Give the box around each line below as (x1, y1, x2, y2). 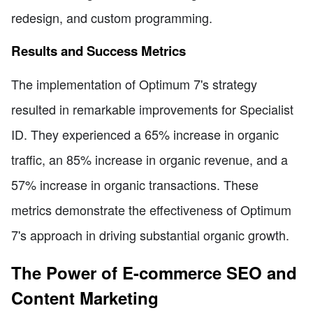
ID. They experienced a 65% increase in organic (11, 125, 279, 144)
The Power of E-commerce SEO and (11, 261, 297, 285)
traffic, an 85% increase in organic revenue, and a (11, 150, 288, 169)
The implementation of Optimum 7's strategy (11, 75, 257, 94)
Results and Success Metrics (11, 41, 186, 60)
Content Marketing (11, 286, 159, 310)
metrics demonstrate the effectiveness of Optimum (11, 201, 291, 219)
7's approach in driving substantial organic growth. (11, 226, 289, 245)
